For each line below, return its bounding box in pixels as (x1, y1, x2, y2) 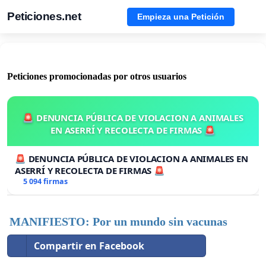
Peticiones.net (7, 10, 81, 23)
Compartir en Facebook (34, 239, 144, 253)
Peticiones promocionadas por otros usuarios (7, 71, 186, 82)
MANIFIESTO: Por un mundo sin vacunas (9, 215, 227, 229)
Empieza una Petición (137, 11, 224, 21)
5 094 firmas (23, 176, 68, 187)
